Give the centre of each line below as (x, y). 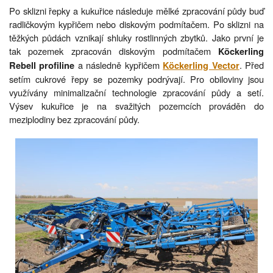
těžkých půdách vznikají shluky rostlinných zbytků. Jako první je (136, 38)
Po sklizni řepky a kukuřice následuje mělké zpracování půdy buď (136, 11)
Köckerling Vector (201, 66)
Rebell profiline (42, 66)
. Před (252, 65)
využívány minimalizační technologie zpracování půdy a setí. (136, 93)
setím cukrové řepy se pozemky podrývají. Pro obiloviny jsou (136, 79)
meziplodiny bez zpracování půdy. (74, 119)
